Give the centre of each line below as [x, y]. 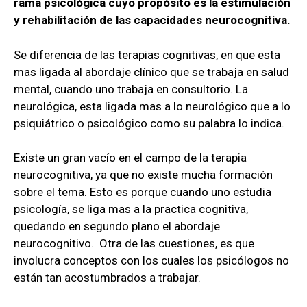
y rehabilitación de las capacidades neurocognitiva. [153, 20]
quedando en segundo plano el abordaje [117, 226]
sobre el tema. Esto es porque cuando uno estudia [143, 192]
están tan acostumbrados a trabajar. [107, 278]
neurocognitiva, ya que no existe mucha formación [143, 175]
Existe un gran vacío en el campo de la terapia [130, 158]
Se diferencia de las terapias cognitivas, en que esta [147, 54]
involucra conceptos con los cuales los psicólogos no [151, 261]
